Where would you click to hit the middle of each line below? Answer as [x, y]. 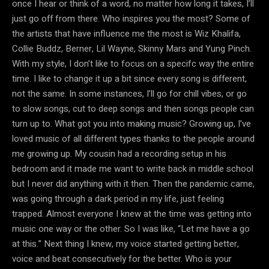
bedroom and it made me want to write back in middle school [133, 168]
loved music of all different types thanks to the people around [133, 138]
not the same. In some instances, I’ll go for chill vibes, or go [129, 93]
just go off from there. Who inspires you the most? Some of [131, 18]
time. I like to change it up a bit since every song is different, [129, 78]
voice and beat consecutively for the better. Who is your [122, 258]
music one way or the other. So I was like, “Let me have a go [131, 228]
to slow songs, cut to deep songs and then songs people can [133, 108]
